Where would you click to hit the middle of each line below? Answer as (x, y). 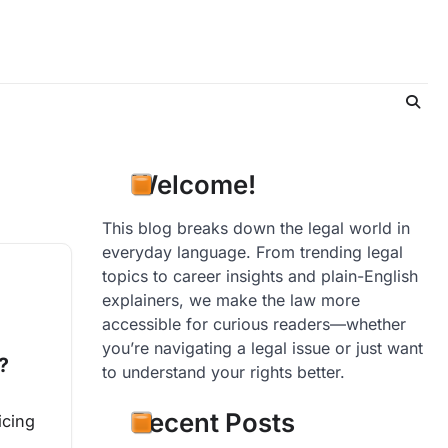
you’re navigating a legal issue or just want (262, 348)
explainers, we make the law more (231, 300)
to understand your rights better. (223, 372)
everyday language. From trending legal (252, 252)
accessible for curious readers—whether (254, 324)
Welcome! (194, 185)
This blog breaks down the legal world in (256, 228)
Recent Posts (213, 423)
